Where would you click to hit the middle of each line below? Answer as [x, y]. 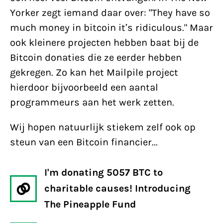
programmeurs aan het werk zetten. [92, 102]
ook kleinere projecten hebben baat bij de [104, 43]
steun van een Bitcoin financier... [84, 142]
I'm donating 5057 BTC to [104, 172]
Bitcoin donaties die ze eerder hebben [96, 57]
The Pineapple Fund [90, 204]
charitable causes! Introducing [117, 188]
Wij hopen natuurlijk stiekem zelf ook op [103, 127]
